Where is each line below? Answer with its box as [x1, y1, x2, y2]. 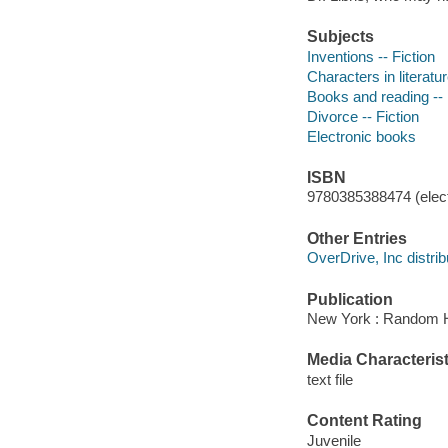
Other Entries [306, 229, 407, 247]
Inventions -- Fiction [306, 47, 435, 65]
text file [306, 370, 353, 388]
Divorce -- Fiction [306, 107, 419, 125]
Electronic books [306, 127, 416, 145]
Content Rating [306, 412, 422, 430]
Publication [306, 290, 393, 308]
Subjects [306, 28, 374, 46]
